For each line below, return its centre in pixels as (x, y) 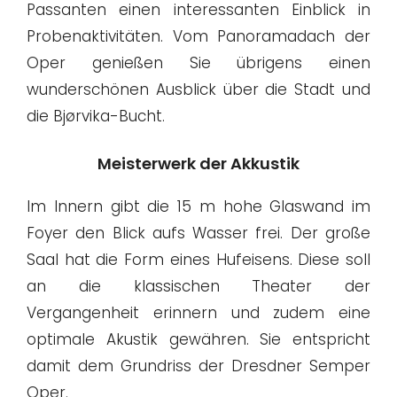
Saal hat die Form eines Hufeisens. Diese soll (198, 260)
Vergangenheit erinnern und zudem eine (198, 313)
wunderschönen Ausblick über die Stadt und (198, 89)
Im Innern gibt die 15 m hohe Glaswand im (198, 207)
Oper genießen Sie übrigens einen (198, 62)
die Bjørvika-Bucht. (96, 116)
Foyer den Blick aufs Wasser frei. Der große (198, 234)
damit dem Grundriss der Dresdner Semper (198, 366)
